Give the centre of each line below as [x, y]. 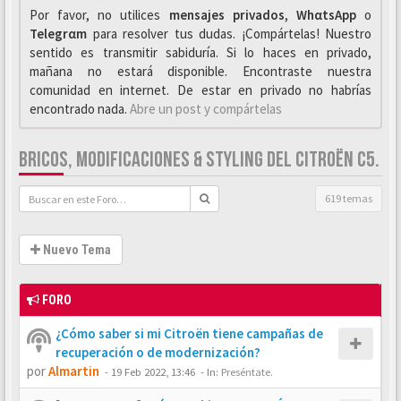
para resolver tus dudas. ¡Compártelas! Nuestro [229, 34]
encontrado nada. [80, 109]
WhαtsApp [326, 15]
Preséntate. [247, 371]
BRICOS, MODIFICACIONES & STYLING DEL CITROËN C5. [199, 160]
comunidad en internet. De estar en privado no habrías [200, 90]
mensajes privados [226, 15]
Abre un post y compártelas [206, 109]
